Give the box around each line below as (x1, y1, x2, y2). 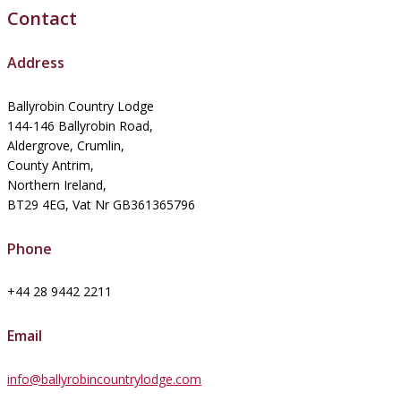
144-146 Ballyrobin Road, (7, 116, 153, 134)
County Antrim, (7, 156, 94, 174)
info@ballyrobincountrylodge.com (7, 370, 201, 388)
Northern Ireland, (7, 175, 107, 193)
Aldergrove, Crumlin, (7, 136, 124, 154)
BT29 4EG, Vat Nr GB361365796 (7, 195, 195, 213)
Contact (7, 6, 77, 31)
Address (7, 53, 64, 73)
